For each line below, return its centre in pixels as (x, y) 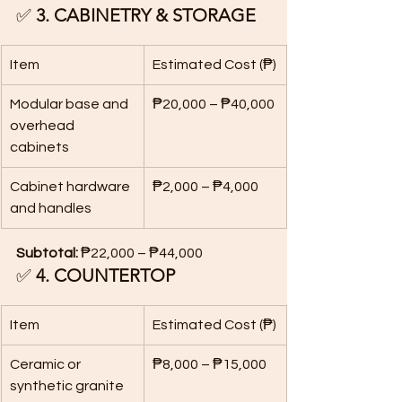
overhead (44, 126)
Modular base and (70, 104)
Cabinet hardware (71, 187)
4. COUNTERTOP (105, 275)
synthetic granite (67, 386)
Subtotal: (47, 253)
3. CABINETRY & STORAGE (146, 15)
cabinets (39, 147)
